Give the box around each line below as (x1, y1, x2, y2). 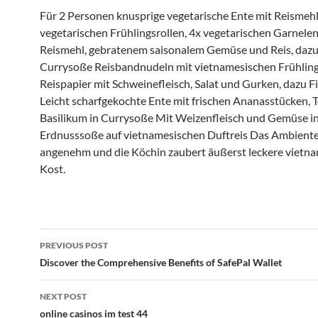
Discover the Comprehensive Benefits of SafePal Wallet (40, 256, 282, 268)
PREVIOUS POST (40, 240, 108, 251)
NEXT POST (40, 291, 87, 302)
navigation (39, 253, 127, 276)
